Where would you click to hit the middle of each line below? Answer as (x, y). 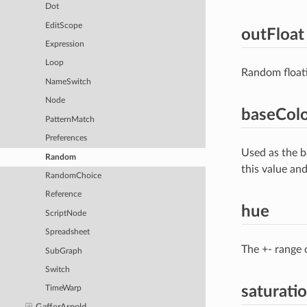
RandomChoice (74, 175)
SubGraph (64, 251)
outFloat (272, 35)
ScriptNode (66, 213)
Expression (65, 45)
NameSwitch (69, 82)
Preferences (66, 138)
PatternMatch (70, 119)
